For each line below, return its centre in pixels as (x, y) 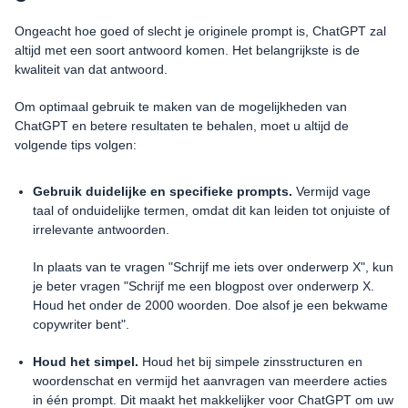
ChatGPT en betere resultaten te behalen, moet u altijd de (182, 126)
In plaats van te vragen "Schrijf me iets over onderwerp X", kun (213, 267)
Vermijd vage (331, 192)
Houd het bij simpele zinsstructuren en (250, 362)
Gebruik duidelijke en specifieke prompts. (163, 192)
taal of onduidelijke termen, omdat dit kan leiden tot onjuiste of (211, 211)
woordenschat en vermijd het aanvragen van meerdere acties (210, 381)
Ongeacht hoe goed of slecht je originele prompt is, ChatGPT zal (200, 31)
